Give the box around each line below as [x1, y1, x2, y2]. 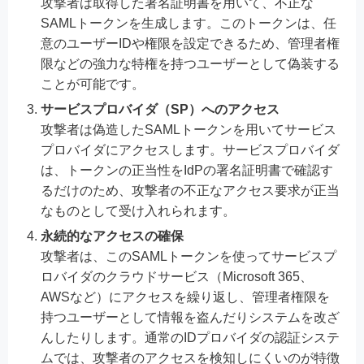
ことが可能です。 [41, 76, 145, 91]
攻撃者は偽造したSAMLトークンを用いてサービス [41, 122, 336, 136]
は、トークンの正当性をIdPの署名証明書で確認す [41, 162, 333, 177]
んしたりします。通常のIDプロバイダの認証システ [41, 330, 340, 344]
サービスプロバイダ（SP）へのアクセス [41, 102, 279, 116]
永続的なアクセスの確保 [41, 228, 184, 243]
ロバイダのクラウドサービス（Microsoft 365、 [41, 269, 313, 284]
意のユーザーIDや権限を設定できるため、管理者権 [41, 36, 340, 50]
